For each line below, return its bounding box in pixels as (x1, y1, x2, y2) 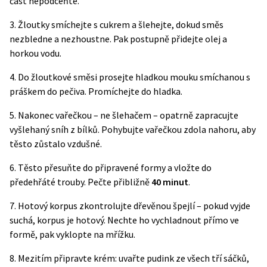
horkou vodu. (10, 47, 61, 59)
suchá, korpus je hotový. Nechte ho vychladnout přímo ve (10, 214, 239, 226)
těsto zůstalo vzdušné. (10, 138, 102, 150)
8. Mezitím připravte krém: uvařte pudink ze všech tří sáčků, (10, 252, 249, 264)
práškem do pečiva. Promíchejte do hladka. (10, 85, 182, 97)
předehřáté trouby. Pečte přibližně (10, 176, 151, 188)
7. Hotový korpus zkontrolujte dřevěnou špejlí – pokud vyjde (10, 200, 250, 212)
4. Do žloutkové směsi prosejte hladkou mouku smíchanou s (10, 71, 250, 83)
